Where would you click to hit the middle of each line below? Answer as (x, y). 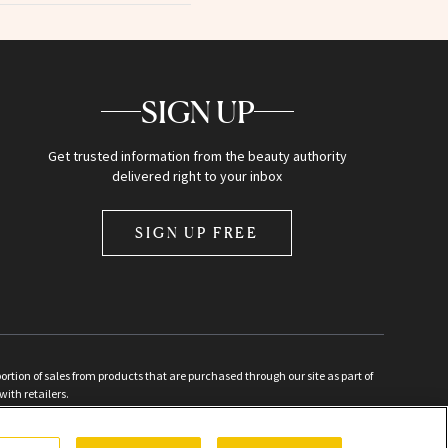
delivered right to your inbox (197, 175)
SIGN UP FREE (197, 232)
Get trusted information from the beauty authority (197, 155)
